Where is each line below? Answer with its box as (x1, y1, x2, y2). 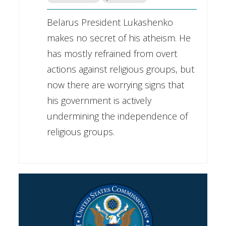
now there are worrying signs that (46, 79, 184, 91)
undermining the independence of (46, 110, 188, 123)
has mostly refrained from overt (46, 47, 177, 60)
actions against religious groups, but (46, 63, 194, 76)
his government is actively (46, 94, 151, 107)
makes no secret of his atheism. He (46, 32, 191, 44)
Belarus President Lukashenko (46, 16, 173, 29)
